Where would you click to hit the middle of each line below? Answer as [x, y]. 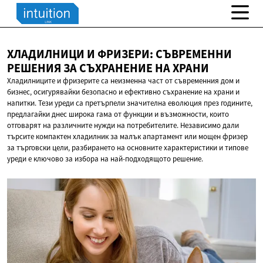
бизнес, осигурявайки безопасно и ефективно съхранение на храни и [123, 92]
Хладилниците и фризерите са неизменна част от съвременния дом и [123, 81]
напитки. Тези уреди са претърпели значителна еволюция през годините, [130, 103]
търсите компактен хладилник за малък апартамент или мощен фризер [127, 137]
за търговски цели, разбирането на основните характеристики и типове [128, 148]
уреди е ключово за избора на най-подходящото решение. [105, 159]
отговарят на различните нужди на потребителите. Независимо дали [123, 126]
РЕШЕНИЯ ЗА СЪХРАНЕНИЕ [81, 68]
